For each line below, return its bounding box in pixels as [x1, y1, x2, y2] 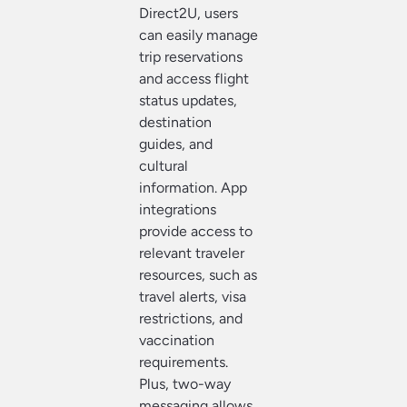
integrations [139, 200, 217, 218]
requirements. [139, 352, 229, 371]
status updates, [139, 91, 238, 109]
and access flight [139, 69, 250, 87]
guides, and [139, 134, 213, 153]
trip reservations [139, 47, 243, 65]
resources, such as [139, 265, 258, 283]
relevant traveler [139, 243, 245, 262]
